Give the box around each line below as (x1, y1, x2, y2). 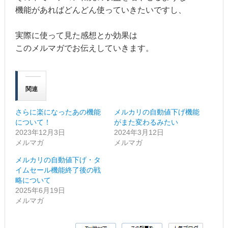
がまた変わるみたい (114, 118, 178, 126)
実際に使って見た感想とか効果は (15, 31, 137, 40)
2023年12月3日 (15, 128, 65, 136)
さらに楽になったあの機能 (15, 107, 101, 116)
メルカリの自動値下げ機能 (114, 107, 199, 116)
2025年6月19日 (15, 186, 65, 194)
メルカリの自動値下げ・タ (15, 155, 101, 164)
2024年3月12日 (114, 128, 164, 136)
